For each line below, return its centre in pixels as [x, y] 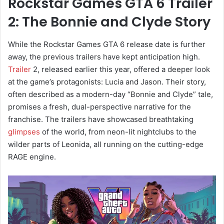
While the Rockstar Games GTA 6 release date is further [107, 44]
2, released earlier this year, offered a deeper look [120, 69]
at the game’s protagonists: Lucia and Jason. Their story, [107, 81]
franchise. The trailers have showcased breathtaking [101, 119]
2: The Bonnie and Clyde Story [109, 22]
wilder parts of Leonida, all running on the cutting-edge [106, 144]
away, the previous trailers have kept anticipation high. [104, 56]
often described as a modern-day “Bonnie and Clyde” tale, [110, 94]
